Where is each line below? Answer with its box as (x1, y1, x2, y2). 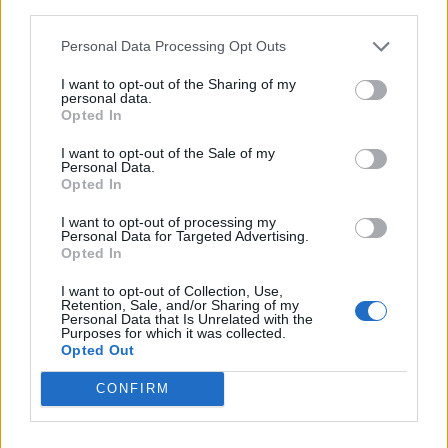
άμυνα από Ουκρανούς (229, 73, 415, 96)
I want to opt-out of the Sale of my (61, 144, 275, 161)
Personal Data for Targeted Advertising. (61, 227, 309, 244)
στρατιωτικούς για (229, 51, 384, 74)
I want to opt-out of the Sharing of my (61, 75, 296, 92)
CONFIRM (95, 381, 170, 396)
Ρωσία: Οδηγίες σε (229, 7, 385, 30)
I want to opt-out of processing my (61, 213, 276, 230)
